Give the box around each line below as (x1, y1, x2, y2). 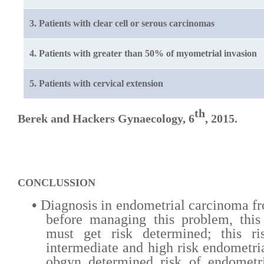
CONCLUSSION (18, 176, 95, 189)
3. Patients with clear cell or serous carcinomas (29, 18, 214, 28)
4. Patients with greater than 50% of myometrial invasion (29, 48, 257, 58)
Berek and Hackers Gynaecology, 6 (18, 111, 194, 125)
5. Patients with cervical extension (29, 78, 163, 88)
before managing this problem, (46, 212, 240, 227)
